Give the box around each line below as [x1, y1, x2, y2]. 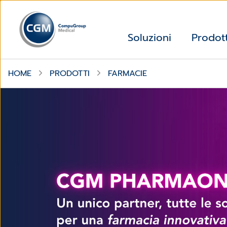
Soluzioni [128, 30, 171, 46]
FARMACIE [108, 67, 147, 80]
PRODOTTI [50, 67, 90, 80]
